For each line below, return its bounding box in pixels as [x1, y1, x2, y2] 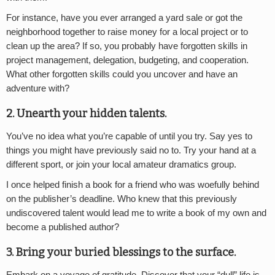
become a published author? [6, 222, 119, 232]
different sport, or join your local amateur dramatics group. [6, 159, 236, 169]
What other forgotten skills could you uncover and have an [6, 69, 238, 79]
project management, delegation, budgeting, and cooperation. [6, 55, 249, 65]
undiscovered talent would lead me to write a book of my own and [6, 207, 266, 218]
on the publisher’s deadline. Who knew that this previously [6, 193, 237, 204]
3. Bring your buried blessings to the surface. [6, 245, 236, 259]
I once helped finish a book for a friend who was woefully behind [6, 179, 259, 190]
